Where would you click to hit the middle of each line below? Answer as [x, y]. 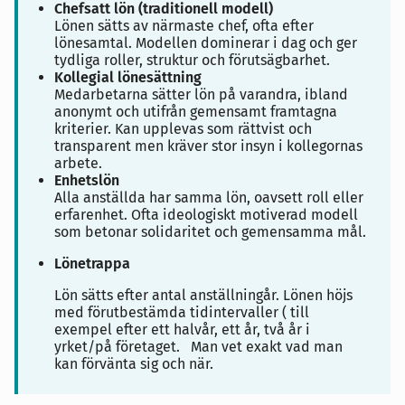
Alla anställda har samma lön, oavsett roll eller [209, 198]
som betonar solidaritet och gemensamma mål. [210, 232]
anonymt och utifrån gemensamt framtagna [196, 112]
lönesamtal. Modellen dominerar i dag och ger [206, 43]
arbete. [78, 163]
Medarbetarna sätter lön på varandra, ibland [201, 94]
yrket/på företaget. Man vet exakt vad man [198, 347]
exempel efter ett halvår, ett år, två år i [182, 330]
